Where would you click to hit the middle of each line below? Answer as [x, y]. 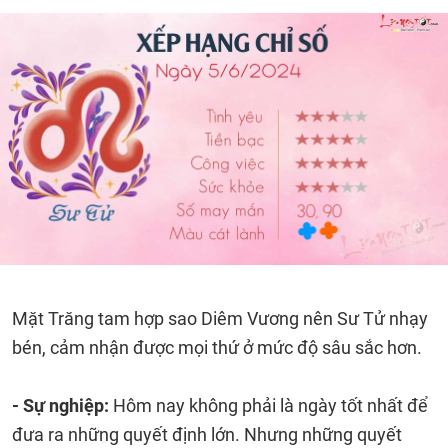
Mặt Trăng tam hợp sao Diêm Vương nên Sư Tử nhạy [220, 318]
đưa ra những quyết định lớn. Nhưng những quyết [207, 434]
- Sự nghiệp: [62, 405]
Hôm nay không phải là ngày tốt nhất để [270, 405]
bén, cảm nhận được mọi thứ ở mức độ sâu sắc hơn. [217, 347]
